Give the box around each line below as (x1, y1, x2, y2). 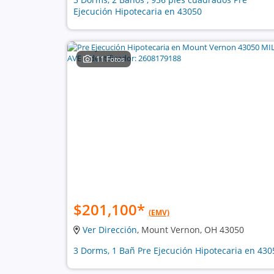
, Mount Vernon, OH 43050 (136, 224, 244, 235)
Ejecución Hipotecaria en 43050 (73, 6, 202, 17)
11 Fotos (96, 54, 125, 64)
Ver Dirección (82, 224, 137, 235)
